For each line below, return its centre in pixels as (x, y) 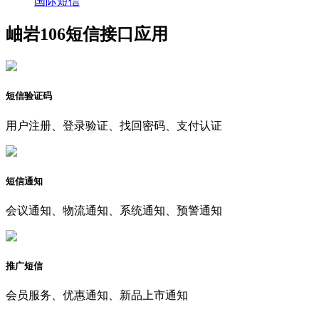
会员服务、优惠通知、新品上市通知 (97, 296)
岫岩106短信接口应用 (87, 35)
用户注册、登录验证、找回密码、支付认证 (114, 125)
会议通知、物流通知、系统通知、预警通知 (114, 210)
